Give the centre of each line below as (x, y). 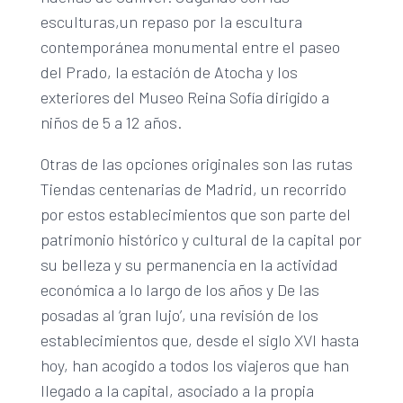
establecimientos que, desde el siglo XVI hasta (199, 340)
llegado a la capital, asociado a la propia (177, 390)
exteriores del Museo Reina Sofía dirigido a (184, 97)
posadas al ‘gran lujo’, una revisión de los (179, 314)
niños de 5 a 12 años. (111, 122)
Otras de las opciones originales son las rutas (196, 163)
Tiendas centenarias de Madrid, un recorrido (193, 188)
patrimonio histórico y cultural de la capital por (201, 239)
